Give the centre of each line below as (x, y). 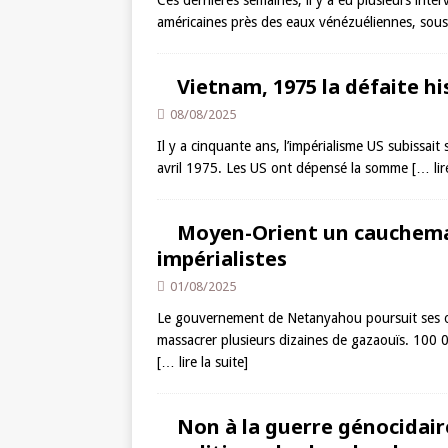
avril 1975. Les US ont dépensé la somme (284, 168)
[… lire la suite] (202, 362)
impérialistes (222, 258)
